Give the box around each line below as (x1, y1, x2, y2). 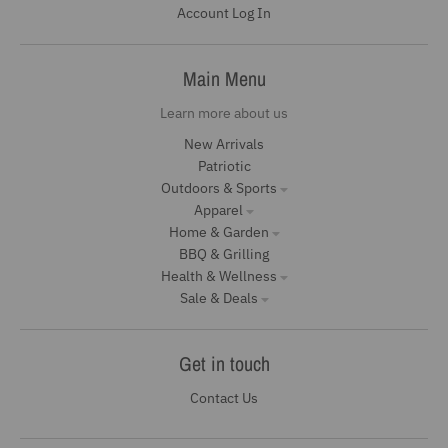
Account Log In (177, 3, 271, 22)
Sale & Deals (179, 288, 258, 307)
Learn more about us (160, 103, 288, 122)
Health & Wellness (160, 266, 277, 285)
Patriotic (197, 156, 251, 175)
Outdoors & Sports (160, 178, 277, 197)
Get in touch (178, 349, 270, 377)
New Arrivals (184, 134, 264, 153)
